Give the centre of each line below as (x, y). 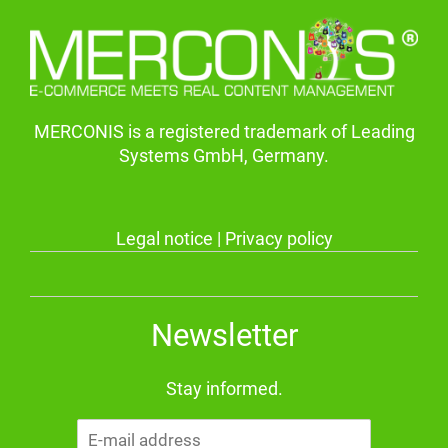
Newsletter (224, 335)
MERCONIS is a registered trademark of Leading (224, 131)
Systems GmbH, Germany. (224, 155)
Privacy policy (278, 238)
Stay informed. (224, 389)
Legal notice (164, 238)
